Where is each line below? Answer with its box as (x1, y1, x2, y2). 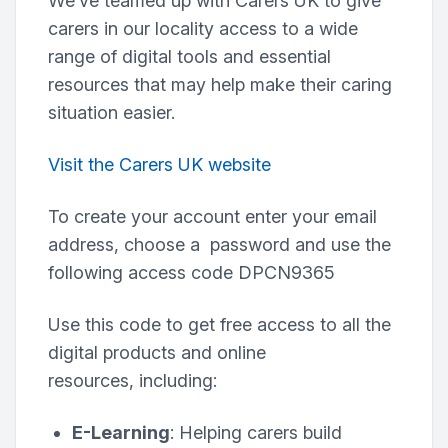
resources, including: (48, 370, 217, 391)
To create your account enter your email (48, 206, 377, 227)
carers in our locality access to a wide (48, 18, 358, 39)
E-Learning (72, 422, 170, 443)
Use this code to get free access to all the (48, 314, 391, 335)
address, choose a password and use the (48, 234, 391, 255)
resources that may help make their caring (48, 74, 392, 95)
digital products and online (48, 342, 266, 363)
